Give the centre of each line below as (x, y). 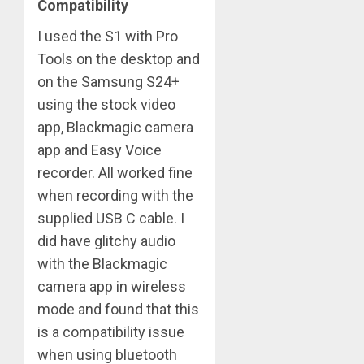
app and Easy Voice (100, 149)
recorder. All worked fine (115, 172)
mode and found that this (118, 309)
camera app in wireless (112, 286)
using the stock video (106, 104)
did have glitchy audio (106, 240)
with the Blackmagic (102, 263)
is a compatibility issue (111, 331)
